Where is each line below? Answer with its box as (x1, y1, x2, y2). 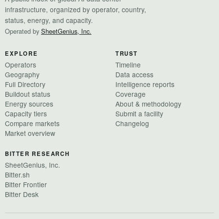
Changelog (115, 118, 149, 128)
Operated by (5, 26, 41, 36)
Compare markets (5, 118, 60, 128)
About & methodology (115, 98, 181, 109)
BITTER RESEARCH (5, 149, 70, 158)
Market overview (5, 128, 55, 138)
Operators (5, 59, 36, 69)
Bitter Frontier (5, 179, 47, 189)
